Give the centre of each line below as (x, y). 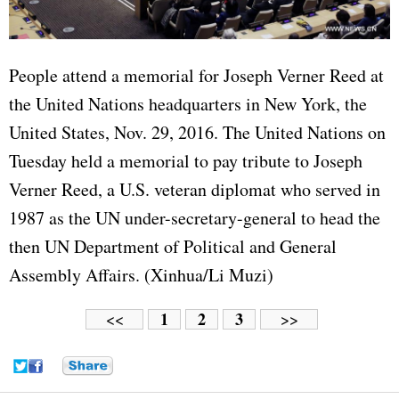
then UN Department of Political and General (173, 247)
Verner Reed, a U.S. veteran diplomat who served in (195, 190)
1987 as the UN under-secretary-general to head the (195, 218)
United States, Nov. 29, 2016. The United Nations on (197, 133)
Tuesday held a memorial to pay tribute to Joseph (186, 161)
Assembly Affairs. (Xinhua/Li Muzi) (141, 275)
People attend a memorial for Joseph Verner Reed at (196, 76)
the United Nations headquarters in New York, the (188, 104)
